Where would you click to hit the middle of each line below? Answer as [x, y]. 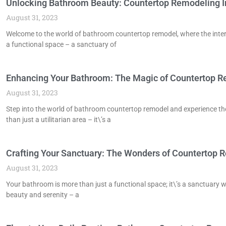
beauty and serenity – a [43, 194]
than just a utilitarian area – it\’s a [59, 119]
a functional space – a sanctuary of [61, 44]
